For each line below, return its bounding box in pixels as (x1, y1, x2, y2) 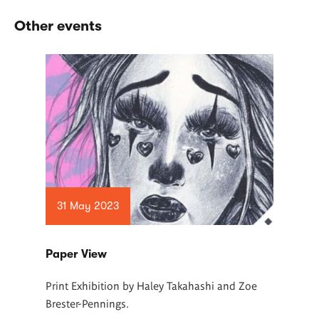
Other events (14, 17, 102, 34)
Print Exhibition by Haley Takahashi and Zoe (46, 278, 257, 292)
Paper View (46, 247, 107, 261)
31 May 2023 (56, 199, 119, 212)
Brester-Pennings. (46, 296, 129, 310)
